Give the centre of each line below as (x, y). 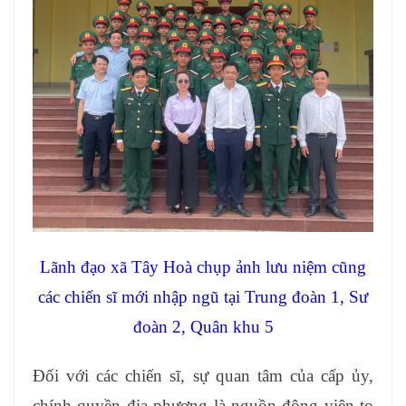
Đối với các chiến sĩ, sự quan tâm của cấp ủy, (203, 376)
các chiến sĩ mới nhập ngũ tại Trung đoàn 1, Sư (203, 297)
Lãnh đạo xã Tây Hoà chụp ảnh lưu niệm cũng (203, 267)
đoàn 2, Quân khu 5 (203, 327)
